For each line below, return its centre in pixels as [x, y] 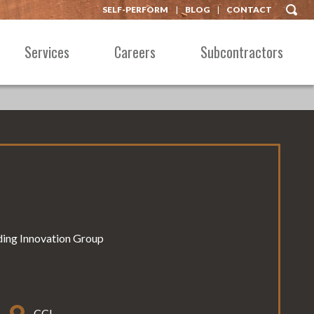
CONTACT [249, 9]
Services [47, 52]
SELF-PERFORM [135, 9]
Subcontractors [242, 52]
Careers [135, 52]
